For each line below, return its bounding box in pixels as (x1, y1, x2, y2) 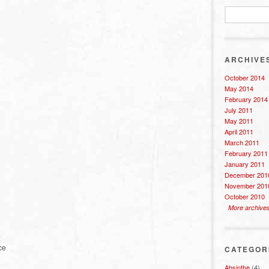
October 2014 (225, 73, 265, 82)
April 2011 (225, 127, 253, 136)
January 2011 (225, 159, 265, 169)
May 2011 (225, 116, 253, 125)
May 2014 (225, 83, 253, 93)
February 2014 (225, 94, 268, 104)
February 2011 (225, 148, 268, 158)
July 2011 (225, 105, 253, 115)
